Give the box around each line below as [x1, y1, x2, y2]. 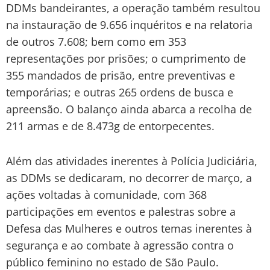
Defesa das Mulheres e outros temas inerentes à [6, 221, 252, 236]
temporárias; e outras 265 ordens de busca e [6, 85, 233, 100]
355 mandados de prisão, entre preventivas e [6, 68, 235, 83]
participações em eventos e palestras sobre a [6, 204, 236, 219]
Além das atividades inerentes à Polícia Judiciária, [6, 154, 257, 169]
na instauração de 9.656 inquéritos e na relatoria [6, 17, 253, 33]
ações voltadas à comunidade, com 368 [6, 187, 207, 202]
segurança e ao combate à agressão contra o [6, 238, 234, 253]
